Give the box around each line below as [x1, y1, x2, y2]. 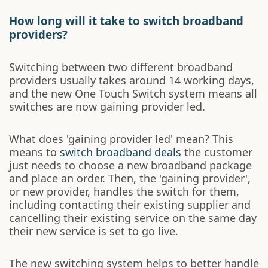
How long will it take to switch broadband [9, 13, 243, 28]
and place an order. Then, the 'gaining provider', [9, 171, 251, 185]
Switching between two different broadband [9, 60, 233, 74]
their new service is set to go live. [9, 224, 178, 238]
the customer [181, 145, 252, 159]
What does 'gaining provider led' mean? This [9, 132, 233, 146]
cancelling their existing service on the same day [9, 211, 257, 225]
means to [9, 145, 60, 159]
